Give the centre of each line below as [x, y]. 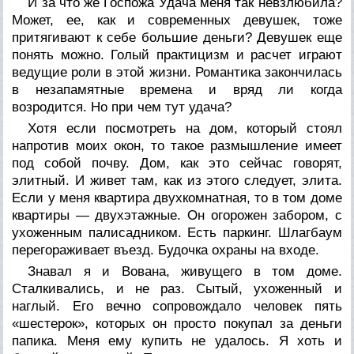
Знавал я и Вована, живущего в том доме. [185, 271]
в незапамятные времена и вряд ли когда [177, 89]
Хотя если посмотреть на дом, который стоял [185, 128]
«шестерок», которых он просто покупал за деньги [177, 323]
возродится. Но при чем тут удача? [122, 107]
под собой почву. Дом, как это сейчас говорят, [177, 163]
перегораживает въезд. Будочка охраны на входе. [166, 250]
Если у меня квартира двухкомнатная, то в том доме [177, 198]
